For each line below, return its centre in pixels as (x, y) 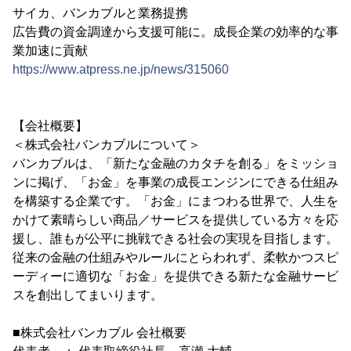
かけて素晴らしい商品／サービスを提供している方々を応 (175, 220)
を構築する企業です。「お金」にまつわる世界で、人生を (175, 201)
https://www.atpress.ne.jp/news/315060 (121, 70)
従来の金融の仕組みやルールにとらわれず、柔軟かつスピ (175, 258)
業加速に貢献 (50, 51)
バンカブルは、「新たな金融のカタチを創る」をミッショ (175, 164)
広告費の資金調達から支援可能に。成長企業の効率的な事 (175, 32)
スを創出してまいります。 (88, 295)
